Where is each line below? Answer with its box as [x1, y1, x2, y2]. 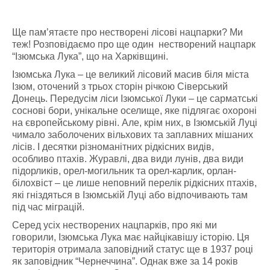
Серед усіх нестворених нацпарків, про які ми [12, 220, 217, 230]
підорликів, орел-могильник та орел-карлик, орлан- [12, 166, 236, 176]
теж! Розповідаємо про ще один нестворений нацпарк [12, 39, 256, 49]
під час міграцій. [12, 202, 87, 212]
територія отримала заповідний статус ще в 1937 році [12, 244, 253, 254]
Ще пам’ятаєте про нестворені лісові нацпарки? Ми [12, 27, 243, 37]
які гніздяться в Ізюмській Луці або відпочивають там [12, 190, 248, 200]
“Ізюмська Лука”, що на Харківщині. [12, 51, 168, 61]
